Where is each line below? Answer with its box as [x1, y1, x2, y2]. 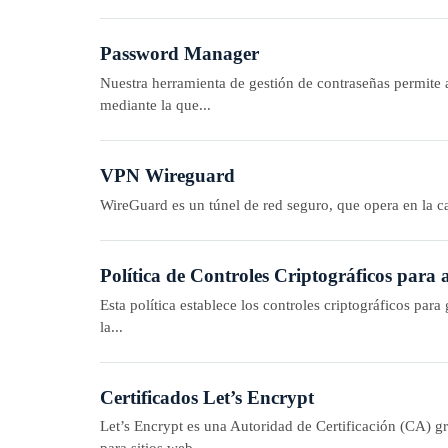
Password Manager [99, 43, 259, 65]
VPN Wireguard [99, 164, 235, 186]
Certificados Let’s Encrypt [99, 386, 314, 408]
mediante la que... [99, 95, 211, 113]
